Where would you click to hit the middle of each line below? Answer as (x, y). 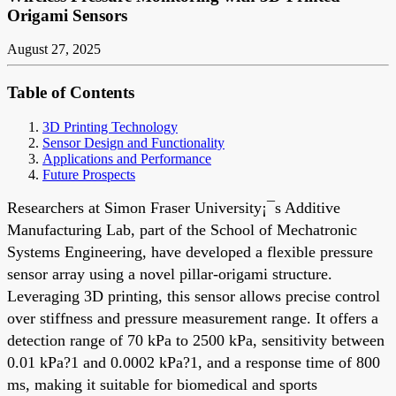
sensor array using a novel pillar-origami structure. (170, 274)
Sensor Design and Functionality (133, 142)
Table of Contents (71, 93)
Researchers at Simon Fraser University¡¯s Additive (174, 207)
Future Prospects (89, 174)
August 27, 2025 (54, 49)
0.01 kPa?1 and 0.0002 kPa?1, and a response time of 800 (194, 362)
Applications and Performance (127, 158)
